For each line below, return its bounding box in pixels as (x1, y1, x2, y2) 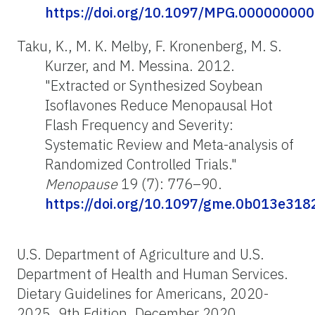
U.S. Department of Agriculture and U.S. (17, 244, 264, 264)
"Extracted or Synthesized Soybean (45, 75, 263, 95)
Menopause (45, 174, 117, 193)
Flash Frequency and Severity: (45, 115, 233, 134)
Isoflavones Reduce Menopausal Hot (45, 95, 273, 115)
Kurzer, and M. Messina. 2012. (45, 56, 235, 75)
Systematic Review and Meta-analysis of (45, 134, 294, 154)
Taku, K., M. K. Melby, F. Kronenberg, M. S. (17, 36, 282, 56)
